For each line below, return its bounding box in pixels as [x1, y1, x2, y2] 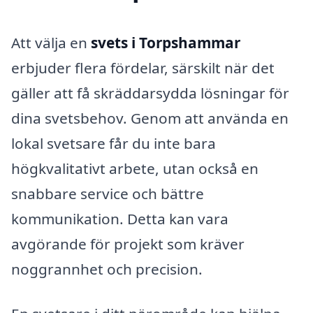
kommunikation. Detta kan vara [11, 208, 228, 228]
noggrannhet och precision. [11, 259, 203, 279]
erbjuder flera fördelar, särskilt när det [11, 57, 275, 78]
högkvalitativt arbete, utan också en [11, 158, 259, 178]
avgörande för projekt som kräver [11, 233, 245, 254]
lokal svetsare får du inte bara [11, 133, 216, 153]
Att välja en [11, 32, 91, 52]
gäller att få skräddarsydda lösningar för [11, 82, 289, 103]
